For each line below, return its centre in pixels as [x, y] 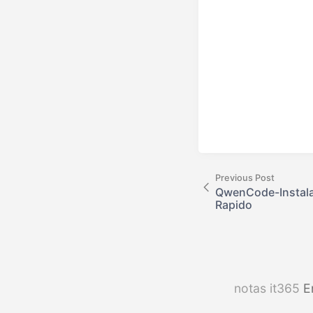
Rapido [234, 204]
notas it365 [269, 288]
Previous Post [245, 177]
